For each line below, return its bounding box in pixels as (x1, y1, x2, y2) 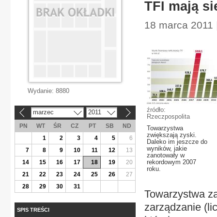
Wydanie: (28, 87, 56, 94)
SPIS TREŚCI (17, 206, 49, 213)
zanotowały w (147, 152, 185, 159)
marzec (32, 108, 54, 116)
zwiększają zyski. (147, 131, 197, 139)
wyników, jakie (147, 145, 187, 152)
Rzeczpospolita (147, 113, 190, 120)
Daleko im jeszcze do (147, 138, 207, 145)
